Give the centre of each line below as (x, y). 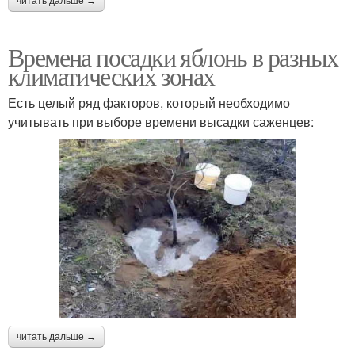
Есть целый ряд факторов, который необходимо (149, 103)
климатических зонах (111, 76)
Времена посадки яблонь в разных (173, 57)
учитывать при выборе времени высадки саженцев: (161, 122)
